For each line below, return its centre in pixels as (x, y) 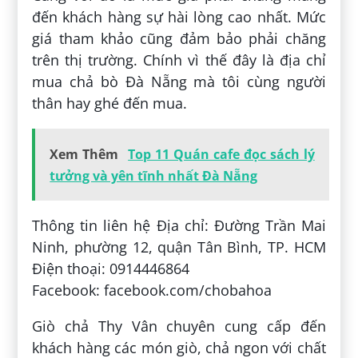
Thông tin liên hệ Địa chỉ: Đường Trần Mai (179, 226)
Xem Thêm (84, 155)
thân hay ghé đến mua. (110, 103)
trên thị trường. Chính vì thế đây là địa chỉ (179, 60)
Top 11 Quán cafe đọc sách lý (221, 155)
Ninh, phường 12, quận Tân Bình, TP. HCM (179, 247)
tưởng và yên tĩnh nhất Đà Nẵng (154, 176)
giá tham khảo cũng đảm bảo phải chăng (179, 39)
